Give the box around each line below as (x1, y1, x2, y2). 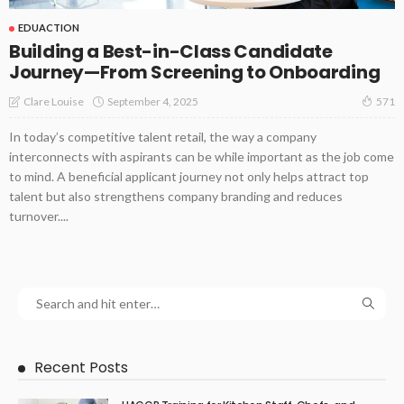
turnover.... (9, 208, 69, 225)
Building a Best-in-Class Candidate (9, 39, 333, 65)
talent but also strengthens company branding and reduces (9, 188, 343, 205)
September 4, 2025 (107, 94, 198, 108)
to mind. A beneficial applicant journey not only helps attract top (9, 169, 369, 185)
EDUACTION (18, 22, 79, 34)
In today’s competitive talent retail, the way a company (9, 129, 317, 145)
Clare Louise (23, 95, 84, 109)
